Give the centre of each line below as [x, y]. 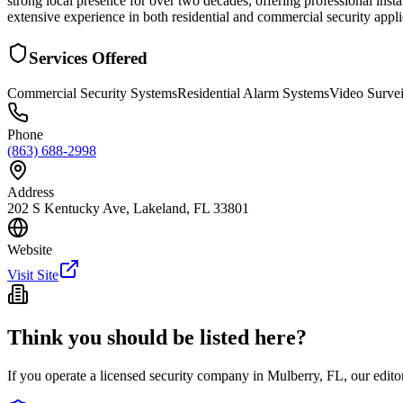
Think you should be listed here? [157, 338]
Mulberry [293, 376]
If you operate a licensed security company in [137, 376]
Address [31, 192]
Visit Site [33, 274]
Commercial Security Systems [92, 93]
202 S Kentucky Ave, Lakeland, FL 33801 [128, 208]
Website [30, 249]
